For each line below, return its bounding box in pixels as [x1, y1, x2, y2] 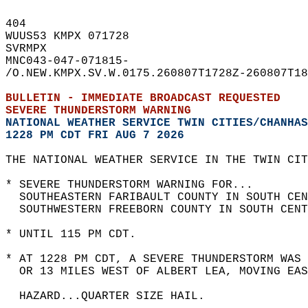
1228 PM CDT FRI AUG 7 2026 [5, 129, 184, 142]
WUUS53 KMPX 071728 [5, 30, 143, 43]
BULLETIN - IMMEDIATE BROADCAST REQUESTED [5, 92, 294, 104]
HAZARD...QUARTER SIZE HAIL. [5, 290, 219, 302]
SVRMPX [5, 43, 60, 55]
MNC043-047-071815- [5, 55, 143, 67]
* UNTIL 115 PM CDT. [5, 228, 150, 241]
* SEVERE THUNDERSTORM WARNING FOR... [5, 179, 267, 191]
